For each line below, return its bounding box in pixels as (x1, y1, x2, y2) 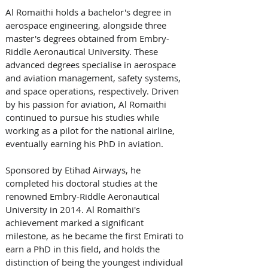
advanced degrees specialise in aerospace (5, 58, 178, 71)
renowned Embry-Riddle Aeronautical (5, 190, 162, 202)
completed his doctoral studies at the (5, 176, 160, 189)
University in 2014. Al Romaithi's (5, 203, 142, 215)
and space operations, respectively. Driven (5, 84, 181, 97)
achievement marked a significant (5, 216, 146, 229)
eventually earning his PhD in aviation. (5, 137, 163, 150)
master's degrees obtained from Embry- (5, 32, 169, 44)
